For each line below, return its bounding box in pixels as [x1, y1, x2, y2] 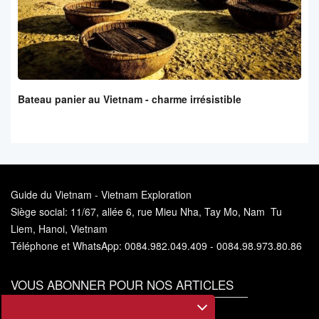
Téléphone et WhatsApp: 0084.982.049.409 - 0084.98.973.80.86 [11, 239, 302, 253]
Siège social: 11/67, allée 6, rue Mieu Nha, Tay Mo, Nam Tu [11, 204, 282, 219]
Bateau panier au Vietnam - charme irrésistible [18, 92, 241, 107]
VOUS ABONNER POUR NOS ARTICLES [11, 276, 234, 294]
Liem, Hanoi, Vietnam [11, 221, 108, 236]
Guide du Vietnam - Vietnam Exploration [11, 187, 192, 202]
